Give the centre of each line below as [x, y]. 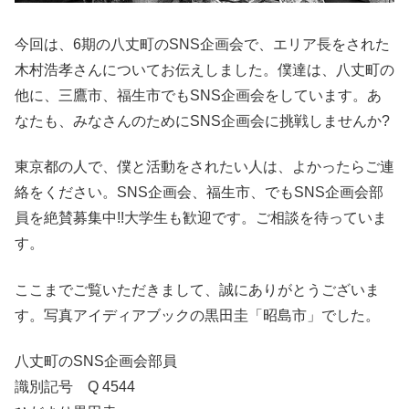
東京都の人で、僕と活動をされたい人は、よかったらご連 [204, 167]
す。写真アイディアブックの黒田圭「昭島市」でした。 [197, 315]
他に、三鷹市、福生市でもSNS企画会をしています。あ [198, 95]
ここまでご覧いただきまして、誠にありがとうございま [197, 289]
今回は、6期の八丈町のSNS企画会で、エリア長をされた [202, 44]
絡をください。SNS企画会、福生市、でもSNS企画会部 [199, 193]
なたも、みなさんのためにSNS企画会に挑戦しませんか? [202, 121]
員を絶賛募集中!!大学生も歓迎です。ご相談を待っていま [201, 218]
